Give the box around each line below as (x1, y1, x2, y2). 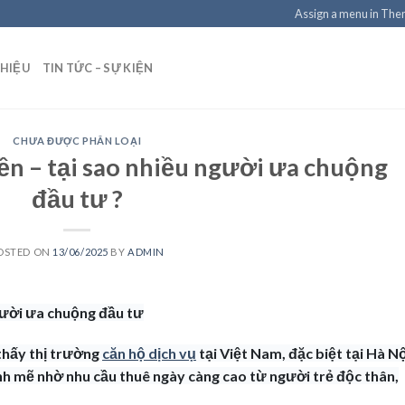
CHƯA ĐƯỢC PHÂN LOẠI (13, 135, 142, 146)
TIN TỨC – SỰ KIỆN (42, 61, 154, 75)
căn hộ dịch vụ (102, 344, 196, 363)
